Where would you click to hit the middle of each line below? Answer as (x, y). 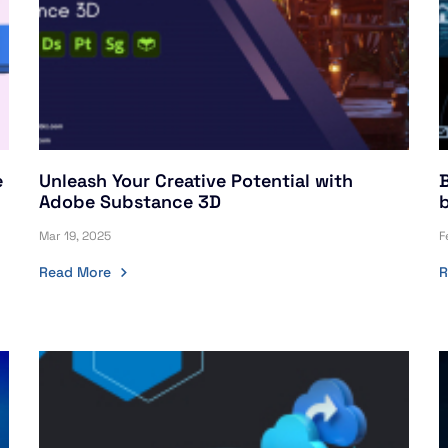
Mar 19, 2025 (74, 236)
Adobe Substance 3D (129, 201)
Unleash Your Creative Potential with (195, 180)
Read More (74, 271)
